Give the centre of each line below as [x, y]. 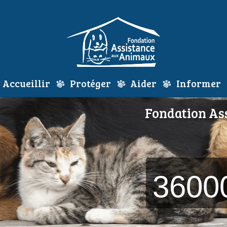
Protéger [90, 83]
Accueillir [27, 83]
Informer [198, 83]
